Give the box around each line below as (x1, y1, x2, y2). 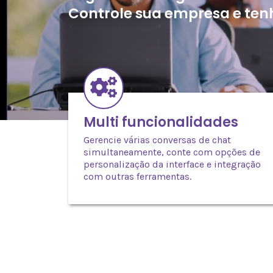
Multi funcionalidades (83, 112, 238, 132)
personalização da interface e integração (83, 158, 261, 170)
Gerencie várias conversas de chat (83, 133, 231, 146)
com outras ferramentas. (83, 170, 191, 182)
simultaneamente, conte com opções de (83, 146, 260, 158)
